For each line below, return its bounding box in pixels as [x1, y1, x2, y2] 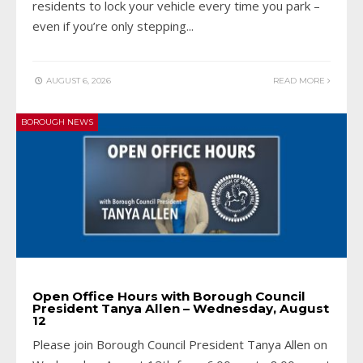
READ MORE [273, 75, 327, 86]
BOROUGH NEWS [21, 116, 93, 127]
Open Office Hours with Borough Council [32, 288, 305, 305]
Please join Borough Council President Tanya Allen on [32, 336, 327, 353]
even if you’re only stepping [32, 17, 186, 34]
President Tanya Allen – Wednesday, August [32, 301, 329, 317]
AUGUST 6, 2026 [44, 75, 111, 86]
